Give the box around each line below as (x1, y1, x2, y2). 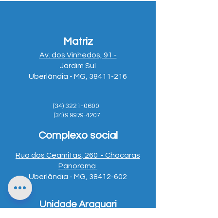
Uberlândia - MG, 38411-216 (29, 73, 127, 80)
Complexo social (38, 130, 118, 141)
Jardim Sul (60, 62, 96, 70)
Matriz (63, 36, 93, 47)
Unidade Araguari (39, 200, 117, 209)
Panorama (58, 162, 97, 170)
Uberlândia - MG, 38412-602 (29, 173, 127, 181)
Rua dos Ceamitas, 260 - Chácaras (16, 151, 140, 159)
